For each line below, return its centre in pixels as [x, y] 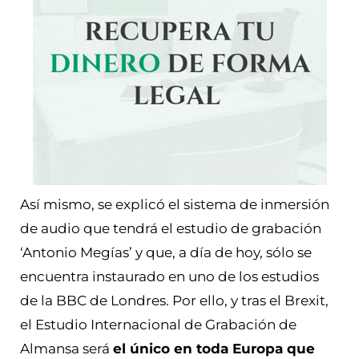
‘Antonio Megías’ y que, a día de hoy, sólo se [166, 252]
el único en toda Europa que [214, 348]
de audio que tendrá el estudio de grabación [171, 228]
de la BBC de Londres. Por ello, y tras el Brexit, [174, 300]
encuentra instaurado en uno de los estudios [169, 276]
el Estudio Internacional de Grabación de [158, 324]
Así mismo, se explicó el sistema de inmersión [175, 204]
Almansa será [67, 348]
